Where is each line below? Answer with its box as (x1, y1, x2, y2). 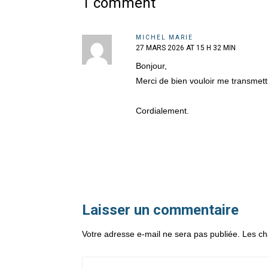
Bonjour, (136, 61, 167, 71)
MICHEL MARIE (136, 34, 193, 41)
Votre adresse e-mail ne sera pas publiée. (82, 229, 240, 239)
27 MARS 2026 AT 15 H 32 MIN (136, 44, 236, 53)
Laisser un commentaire (82, 202, 239, 219)
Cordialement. (136, 106, 189, 116)
